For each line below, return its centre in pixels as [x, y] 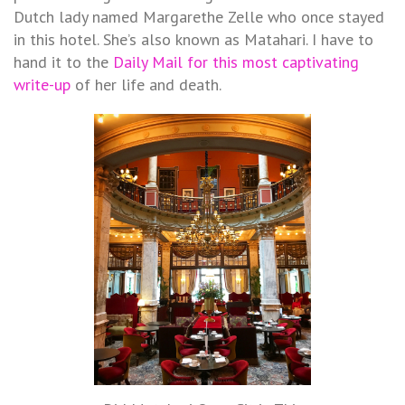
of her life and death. [146, 84]
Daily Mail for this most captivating [236, 61]
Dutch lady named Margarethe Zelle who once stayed [199, 16]
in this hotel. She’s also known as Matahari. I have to [193, 39]
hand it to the [63, 61]
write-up [42, 84]
